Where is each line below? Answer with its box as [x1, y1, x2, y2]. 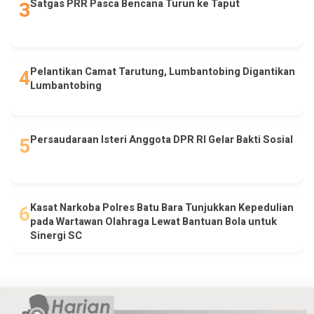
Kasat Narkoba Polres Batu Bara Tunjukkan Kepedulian [30, 200, 294, 215]
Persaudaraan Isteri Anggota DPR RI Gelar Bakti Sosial [30, 132, 293, 147]
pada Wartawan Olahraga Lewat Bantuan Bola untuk [30, 214, 277, 229]
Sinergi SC [30, 228, 82, 243]
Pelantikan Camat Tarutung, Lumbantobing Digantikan [30, 64, 295, 79]
